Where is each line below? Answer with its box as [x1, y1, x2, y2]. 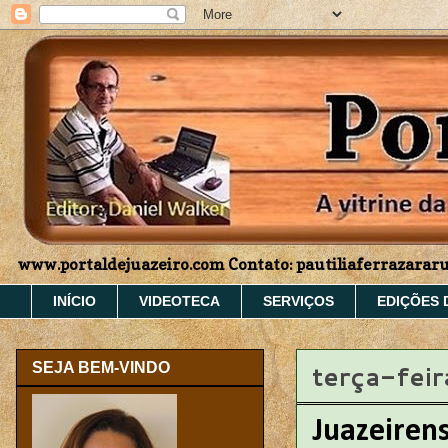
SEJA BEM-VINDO [32, 359, 170, 377]
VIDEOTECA [139, 293, 220, 310]
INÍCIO [53, 293, 96, 310]
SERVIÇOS [263, 293, 334, 310]
